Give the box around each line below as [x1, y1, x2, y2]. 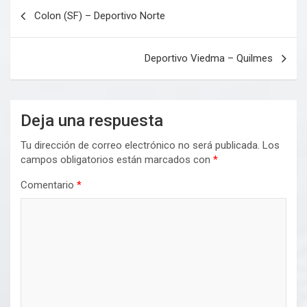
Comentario [21, 179, 77, 192]
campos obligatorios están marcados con [21, 153, 213, 167]
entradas [10, 39, 79, 60]
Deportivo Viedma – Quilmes [145, 52, 273, 65]
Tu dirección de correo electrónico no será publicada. [21, 139, 260, 152]
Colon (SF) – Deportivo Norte [34, 10, 165, 23]
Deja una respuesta [21, 111, 163, 131]
